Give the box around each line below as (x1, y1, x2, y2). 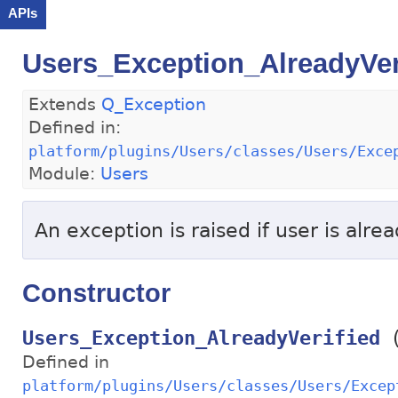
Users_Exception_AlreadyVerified (22, 327, 380, 350)
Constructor (22, 278, 171, 307)
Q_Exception (101, 94, 206, 114)
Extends (28, 94, 101, 114)
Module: (28, 163, 100, 183)
